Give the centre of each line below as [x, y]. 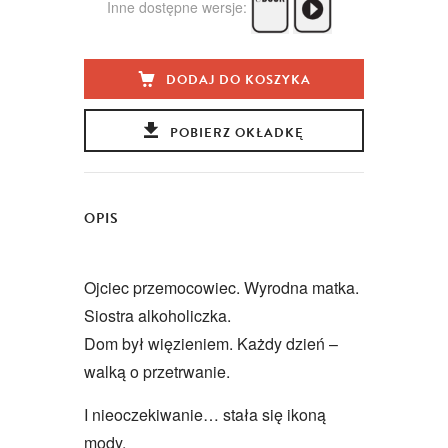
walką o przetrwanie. [157, 371]
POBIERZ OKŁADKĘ [236, 132]
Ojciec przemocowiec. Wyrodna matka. [221, 287]
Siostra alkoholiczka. [159, 315]
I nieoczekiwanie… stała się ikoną [205, 414]
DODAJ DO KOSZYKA [238, 79]
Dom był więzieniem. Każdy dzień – [211, 343]
